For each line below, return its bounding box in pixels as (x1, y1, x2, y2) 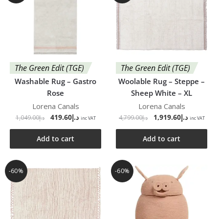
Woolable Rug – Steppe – (118, 76, 205, 86)
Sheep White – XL (131, 88, 193, 98)
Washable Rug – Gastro (15, 76, 97, 86)
